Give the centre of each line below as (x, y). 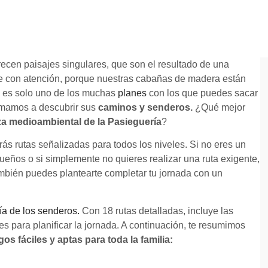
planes (132, 93)
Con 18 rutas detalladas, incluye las (156, 211)
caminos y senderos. (147, 107)
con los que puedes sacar (202, 93)
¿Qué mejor (220, 107)
